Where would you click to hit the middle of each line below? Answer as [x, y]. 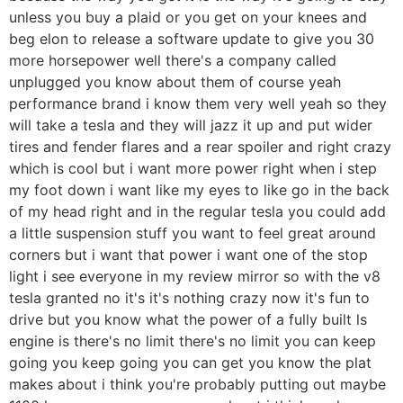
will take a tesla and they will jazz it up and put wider [191, 125]
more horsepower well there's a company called [173, 60]
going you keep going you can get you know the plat [190, 362]
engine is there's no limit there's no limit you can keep [193, 340]
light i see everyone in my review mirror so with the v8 [195, 276]
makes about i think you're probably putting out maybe [197, 384]
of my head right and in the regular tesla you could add [197, 211]
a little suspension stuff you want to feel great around [193, 233]
